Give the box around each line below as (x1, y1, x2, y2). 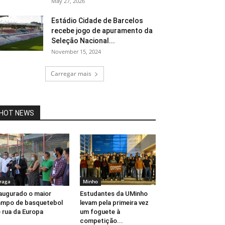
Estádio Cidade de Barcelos (51, 17, 143, 25)
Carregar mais (50, 69, 91, 78)
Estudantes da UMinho (79, 190, 148, 198)
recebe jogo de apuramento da (51, 27, 153, 35)
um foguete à (79, 208, 120, 216)
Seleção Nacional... (51, 37, 115, 45)
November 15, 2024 (51, 48, 101, 55)
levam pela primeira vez (79, 199, 149, 207)
